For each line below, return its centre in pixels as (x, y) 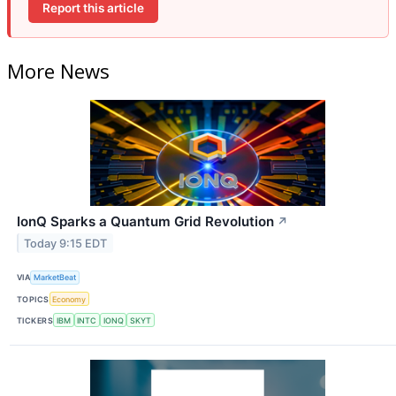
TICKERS (35, 320)
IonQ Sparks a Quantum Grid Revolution (145, 221)
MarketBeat (55, 278)
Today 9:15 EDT (66, 243)
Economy (69, 299)
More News (58, 70)
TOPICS (33, 299)
